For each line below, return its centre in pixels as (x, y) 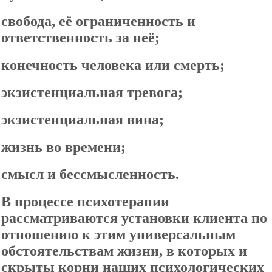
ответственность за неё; (80, 38)
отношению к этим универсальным (118, 234)
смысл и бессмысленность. (90, 174)
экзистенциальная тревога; (92, 92)
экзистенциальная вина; (83, 120)
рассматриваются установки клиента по (134, 218)
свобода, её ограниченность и (98, 21)
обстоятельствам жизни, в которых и (124, 251)
